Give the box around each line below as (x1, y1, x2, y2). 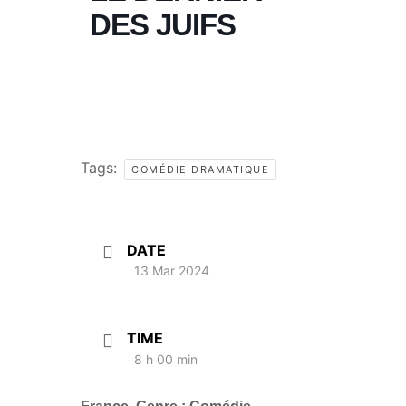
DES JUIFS (90, 8, 236, 42)
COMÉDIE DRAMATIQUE (131, 163, 269, 176)
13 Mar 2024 (134, 263, 209, 279)
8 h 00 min (134, 351, 198, 367)
